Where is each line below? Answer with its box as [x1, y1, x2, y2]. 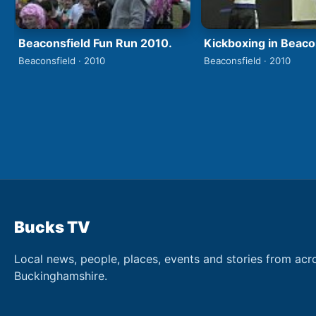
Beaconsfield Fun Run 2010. [18, 35, 172, 50]
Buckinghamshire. [14, 268, 107, 283]
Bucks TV [14, 217, 90, 236]
